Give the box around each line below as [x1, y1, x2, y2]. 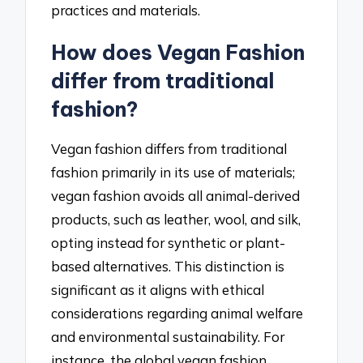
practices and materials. [51, 2, 201, 19]
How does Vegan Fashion [51, 39, 305, 66]
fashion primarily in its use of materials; [51, 163, 296, 181]
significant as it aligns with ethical [51, 280, 265, 298]
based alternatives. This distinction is [51, 257, 285, 275]
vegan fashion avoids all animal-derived [51, 186, 301, 204]
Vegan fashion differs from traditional [51, 139, 288, 157]
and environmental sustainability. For [51, 327, 285, 345]
